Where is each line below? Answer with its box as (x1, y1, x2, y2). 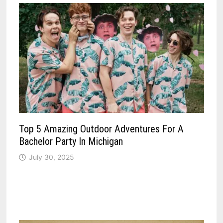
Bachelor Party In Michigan (19, 135, 123, 147)
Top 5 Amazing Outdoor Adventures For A (19, 122, 184, 135)
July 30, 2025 (29, 152, 75, 161)
